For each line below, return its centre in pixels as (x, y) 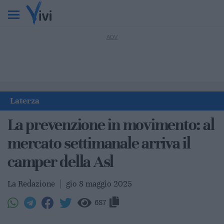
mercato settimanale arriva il (99, 143)
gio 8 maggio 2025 (99, 184)
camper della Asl (60, 162)
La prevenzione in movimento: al (111, 125)
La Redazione (32, 184)
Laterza (25, 100)
